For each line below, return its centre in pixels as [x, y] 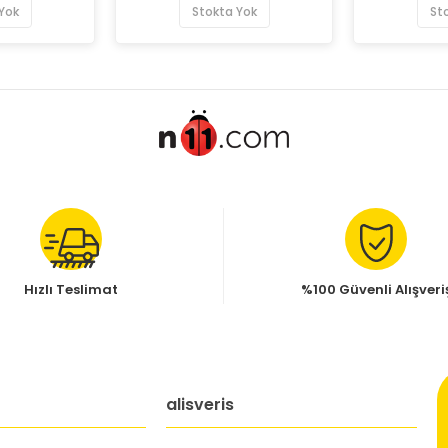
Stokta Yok [224, 11]
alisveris [200, 404]
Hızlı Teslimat [71, 289]
